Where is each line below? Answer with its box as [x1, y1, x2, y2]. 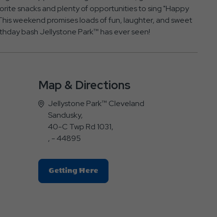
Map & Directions [38, 77, 130, 93]
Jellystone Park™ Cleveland [47, 98, 144, 108]
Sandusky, [47, 109, 83, 120]
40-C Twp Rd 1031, [47, 121, 113, 132]
